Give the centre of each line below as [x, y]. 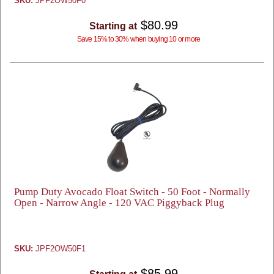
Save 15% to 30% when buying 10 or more [139, 39]
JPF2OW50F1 [59, 249]
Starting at [113, 26]
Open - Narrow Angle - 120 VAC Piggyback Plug [119, 203]
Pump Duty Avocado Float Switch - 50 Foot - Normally [132, 192]
